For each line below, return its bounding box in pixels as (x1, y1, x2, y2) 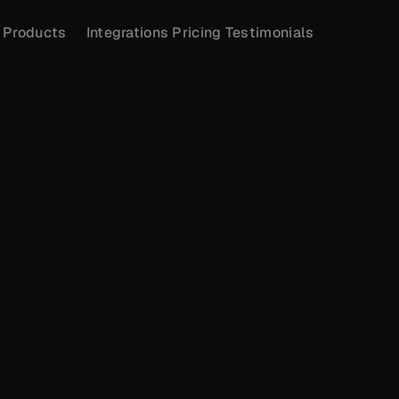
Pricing (172, 22, 222, 42)
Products (3, 22, 67, 42)
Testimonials (224, 22, 314, 42)
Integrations (85, 22, 169, 42)
